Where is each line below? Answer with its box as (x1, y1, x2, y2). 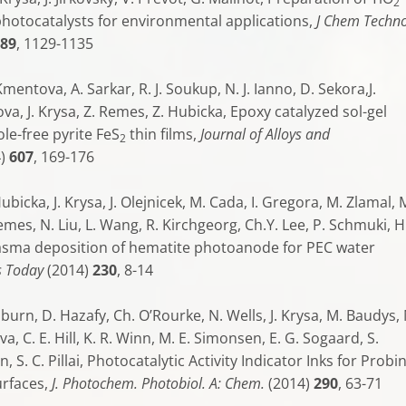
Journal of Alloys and (200, 124, 330, 144)
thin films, (126, 124, 200, 144)
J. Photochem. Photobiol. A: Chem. (52, 373, 265, 393)
